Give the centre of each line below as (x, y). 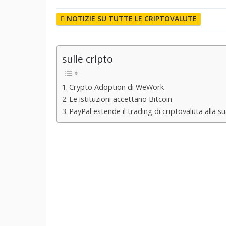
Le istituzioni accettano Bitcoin (120, 99)
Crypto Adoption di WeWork (116, 87)
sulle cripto (88, 59)
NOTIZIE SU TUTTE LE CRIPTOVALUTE (132, 18)
